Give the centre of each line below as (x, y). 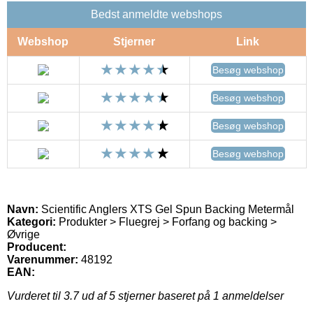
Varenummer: (43, 259)
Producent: (37, 247)
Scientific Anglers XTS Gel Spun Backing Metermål (166, 209)
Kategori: (31, 221)
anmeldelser (252, 296)
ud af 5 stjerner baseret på (146, 296)
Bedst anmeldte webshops (156, 14)
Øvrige (23, 234)
